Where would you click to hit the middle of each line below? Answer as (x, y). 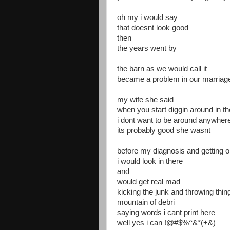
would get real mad (149, 182)
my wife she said (145, 100)
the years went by (147, 48)
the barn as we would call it (162, 69)
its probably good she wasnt (164, 130)
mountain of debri (146, 202)
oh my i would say (147, 17)
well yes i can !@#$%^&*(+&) (166, 223)
